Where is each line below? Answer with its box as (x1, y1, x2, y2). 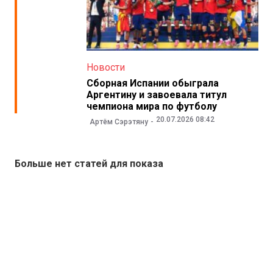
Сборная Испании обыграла (86, 77, 219, 89)
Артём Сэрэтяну (89, 118, 148, 127)
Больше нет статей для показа (15, 158, 163, 170)
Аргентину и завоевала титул (86, 88, 227, 101)
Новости (86, 61, 125, 73)
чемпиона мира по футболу (86, 100, 217, 112)
